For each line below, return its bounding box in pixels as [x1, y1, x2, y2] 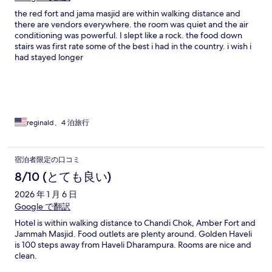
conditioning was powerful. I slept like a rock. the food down [15, 29, 242, 41]
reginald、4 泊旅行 [27, 117, 89, 127]
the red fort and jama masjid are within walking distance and [15, 7, 240, 19]
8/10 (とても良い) [15, 169, 111, 184]
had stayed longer [15, 51, 83, 63]
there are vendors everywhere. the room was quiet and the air [15, 18, 248, 30]
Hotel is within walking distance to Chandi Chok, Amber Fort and [15, 217, 256, 228]
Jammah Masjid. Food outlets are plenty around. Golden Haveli [15, 228, 252, 239]
